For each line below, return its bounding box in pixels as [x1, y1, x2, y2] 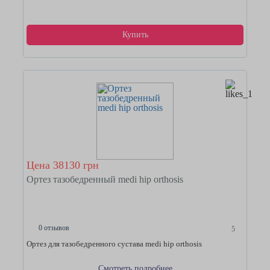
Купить [122, 30, 148, 39]
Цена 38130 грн [27, 159, 99, 171]
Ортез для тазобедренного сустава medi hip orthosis [27, 239, 202, 248]
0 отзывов [39, 224, 69, 233]
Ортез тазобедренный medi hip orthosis [27, 174, 183, 184]
